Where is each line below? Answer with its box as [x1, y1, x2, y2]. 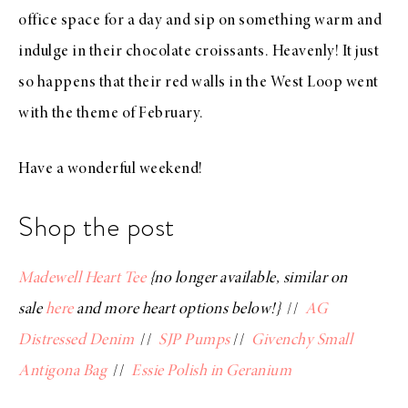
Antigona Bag [18, 363, 107, 381]
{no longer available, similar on [146, 270, 348, 288]
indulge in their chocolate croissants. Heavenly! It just [18, 44, 379, 61]
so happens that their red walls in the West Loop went [18, 75, 379, 92]
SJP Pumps [158, 332, 230, 350]
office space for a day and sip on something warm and [18, 13, 382, 30]
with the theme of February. [18, 106, 204, 123]
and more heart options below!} [73, 301, 280, 319]
